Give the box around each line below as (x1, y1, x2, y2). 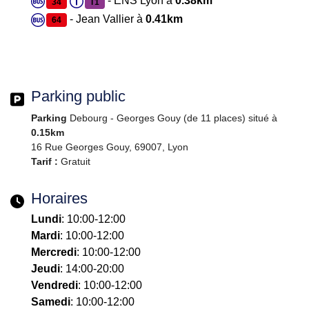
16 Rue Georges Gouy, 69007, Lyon (31, 141, 188, 153)
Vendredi (31, 279, 78, 292)
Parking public (31, 88, 126, 106)
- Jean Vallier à (66, 13, 146, 26)
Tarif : (31, 156, 58, 168)
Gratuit (58, 156, 90, 168)
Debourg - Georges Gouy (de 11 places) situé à (67, 112, 277, 124)
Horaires (31, 190, 88, 208)
